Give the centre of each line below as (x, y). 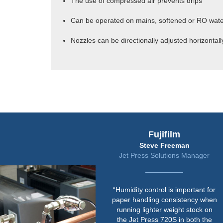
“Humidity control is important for (148, 189)
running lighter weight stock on (148, 209)
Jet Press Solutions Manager (148, 155)
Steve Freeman (148, 145)
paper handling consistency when (148, 199)
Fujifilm (148, 134)
